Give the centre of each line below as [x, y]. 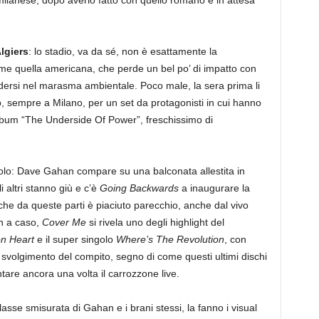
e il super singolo [75, 240]
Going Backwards [139, 188]
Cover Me [64, 223]
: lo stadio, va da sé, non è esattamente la [122, 52]
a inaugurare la [214, 188]
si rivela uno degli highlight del [155, 223]
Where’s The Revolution [170, 240]
